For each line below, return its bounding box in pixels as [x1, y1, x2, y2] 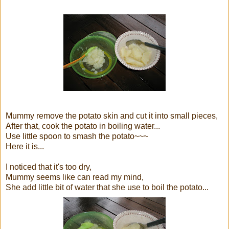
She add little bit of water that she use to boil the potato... [6, 182, 209, 192]
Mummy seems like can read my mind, [6, 172, 144, 181]
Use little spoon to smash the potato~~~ [6, 131, 148, 141]
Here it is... [6, 142, 44, 151]
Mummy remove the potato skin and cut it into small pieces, [6, 111, 218, 120]
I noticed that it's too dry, [6, 162, 91, 171]
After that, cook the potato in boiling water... [6, 121, 160, 130]
